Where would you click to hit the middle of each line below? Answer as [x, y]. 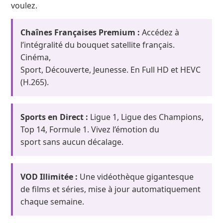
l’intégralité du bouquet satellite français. [98, 45]
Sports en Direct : [55, 117]
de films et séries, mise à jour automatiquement [111, 189]
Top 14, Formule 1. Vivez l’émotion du [90, 130]
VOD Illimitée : [49, 177]
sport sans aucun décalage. [72, 142]
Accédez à [160, 33]
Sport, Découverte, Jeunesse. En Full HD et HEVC [111, 70]
